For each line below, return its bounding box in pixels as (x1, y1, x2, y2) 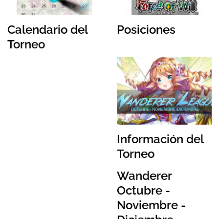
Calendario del (7, 22, 88, 37)
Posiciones (117, 22, 175, 37)
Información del (117, 131, 203, 146)
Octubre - (117, 183, 170, 197)
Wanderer (117, 168, 172, 183)
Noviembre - (117, 197, 186, 212)
